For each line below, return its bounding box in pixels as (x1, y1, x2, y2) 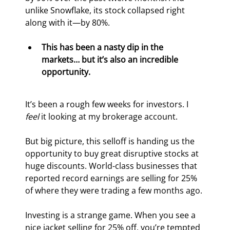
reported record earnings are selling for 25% (25, 172, 200, 184)
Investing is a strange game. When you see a (25, 209, 198, 221)
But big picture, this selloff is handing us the (25, 136, 197, 147)
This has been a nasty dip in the (42, 42, 166, 53)
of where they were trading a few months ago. (25, 185, 203, 197)
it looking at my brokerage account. (39, 111, 178, 123)
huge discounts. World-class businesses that (25, 160, 200, 172)
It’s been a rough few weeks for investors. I (25, 99, 191, 110)
